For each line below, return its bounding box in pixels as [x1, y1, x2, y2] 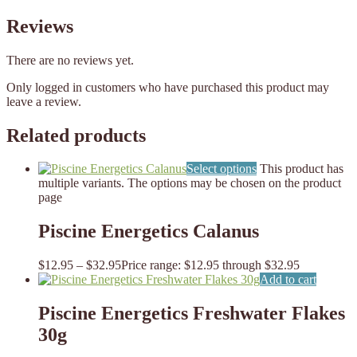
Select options [186, 162, 257, 176]
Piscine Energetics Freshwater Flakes [38, 303, 345, 324]
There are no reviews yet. [6, 53, 134, 67]
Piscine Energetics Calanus [38, 221, 259, 242]
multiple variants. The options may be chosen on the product [38, 176, 341, 190]
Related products [6, 124, 146, 146]
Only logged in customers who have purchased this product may [6, 80, 329, 94]
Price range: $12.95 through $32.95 [121, 258, 300, 273]
